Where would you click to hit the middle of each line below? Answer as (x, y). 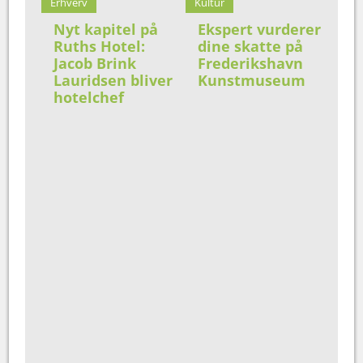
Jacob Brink (95, 64)
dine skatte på (250, 47)
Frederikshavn (250, 64)
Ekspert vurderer (259, 30)
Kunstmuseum (252, 81)
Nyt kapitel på (106, 30)
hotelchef (89, 98)
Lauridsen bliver (113, 81)
